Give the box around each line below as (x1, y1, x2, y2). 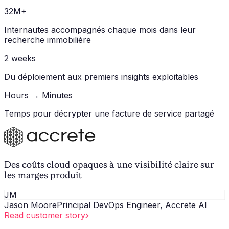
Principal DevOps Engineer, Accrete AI (57, 200, 207, 211)
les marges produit (4, 169, 82, 180)
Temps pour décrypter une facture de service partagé (4, 108, 214, 119)
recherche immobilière (4, 34, 91, 45)
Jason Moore (4, 200, 57, 211)
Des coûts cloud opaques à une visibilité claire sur (4, 158, 214, 170)
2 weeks (4, 53, 36, 63)
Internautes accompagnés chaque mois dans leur (4, 24, 196, 35)
